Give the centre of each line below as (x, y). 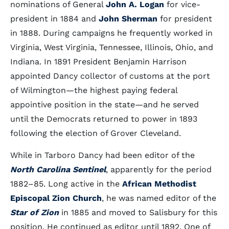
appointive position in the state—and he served (105, 105)
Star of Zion (35, 212)
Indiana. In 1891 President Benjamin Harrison (98, 62)
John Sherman (128, 19)
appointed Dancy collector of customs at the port (110, 76)
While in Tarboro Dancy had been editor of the (102, 155)
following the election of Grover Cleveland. (96, 133)
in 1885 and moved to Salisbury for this (138, 212)
